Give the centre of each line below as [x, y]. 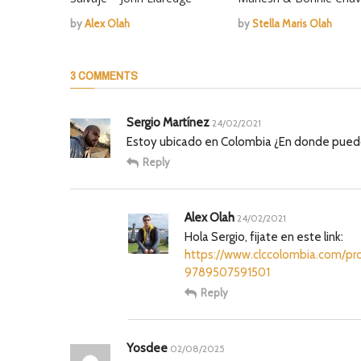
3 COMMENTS [104, 75]
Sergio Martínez [168, 122]
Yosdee [147, 348]
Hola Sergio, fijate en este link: [264, 237]
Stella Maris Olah [292, 23]
